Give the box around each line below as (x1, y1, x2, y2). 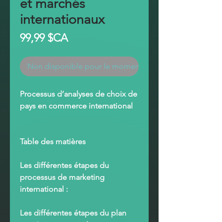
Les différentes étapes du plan (20, 208, 126, 218)
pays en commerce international (20, 101, 133, 111)
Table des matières (20, 137, 86, 146)
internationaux (20, 11, 105, 27)
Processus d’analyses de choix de (20, 89, 137, 99)
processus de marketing (20, 172, 105, 182)
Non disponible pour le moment (27, 61, 142, 71)
